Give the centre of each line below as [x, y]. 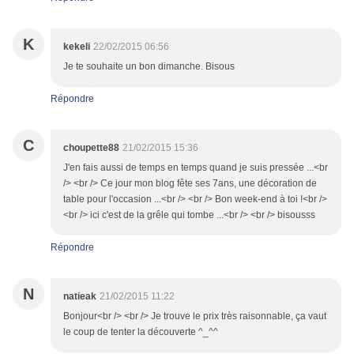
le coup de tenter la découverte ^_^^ [141, 332]
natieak [80, 297]
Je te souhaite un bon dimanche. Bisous [149, 67]
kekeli [77, 47]
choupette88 [91, 148]
